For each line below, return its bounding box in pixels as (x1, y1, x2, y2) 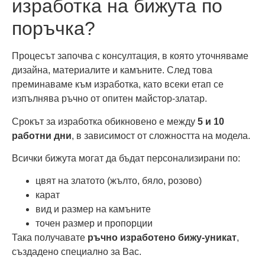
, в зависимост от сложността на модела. (72, 130, 250, 141)
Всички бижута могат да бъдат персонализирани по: (12, 153, 240, 163)
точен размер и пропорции (35, 218, 153, 229)
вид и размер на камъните (35, 204, 151, 215)
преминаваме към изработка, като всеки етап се (12, 79, 224, 90)
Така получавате (12, 232, 88, 243)
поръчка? (12, 18, 95, 40)
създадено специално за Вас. (12, 247, 141, 257)
